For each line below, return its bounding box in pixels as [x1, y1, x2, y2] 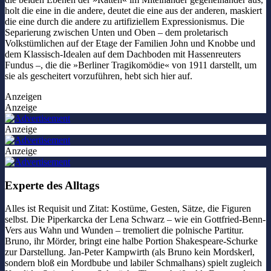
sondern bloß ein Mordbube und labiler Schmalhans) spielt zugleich [5, 258, 262, 269]
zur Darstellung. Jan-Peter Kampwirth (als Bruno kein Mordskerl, [5, 247, 255, 258]
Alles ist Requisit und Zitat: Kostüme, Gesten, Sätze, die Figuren [5, 203, 251, 214]
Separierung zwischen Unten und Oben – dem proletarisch [5, 27, 228, 38]
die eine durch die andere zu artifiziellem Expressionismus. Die [5, 16, 244, 27]
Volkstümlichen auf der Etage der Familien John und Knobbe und [5, 38, 255, 48]
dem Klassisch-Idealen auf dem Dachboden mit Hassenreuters [5, 48, 241, 59]
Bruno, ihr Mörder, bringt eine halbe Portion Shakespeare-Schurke [5, 236, 258, 247]
